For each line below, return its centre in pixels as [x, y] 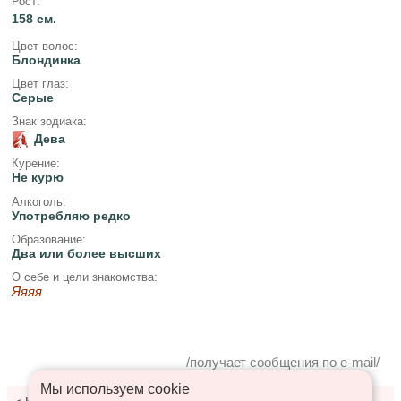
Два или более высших [86, 253]
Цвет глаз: [40, 83]
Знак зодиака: [49, 122]
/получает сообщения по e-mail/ [283, 362]
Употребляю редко [71, 215]
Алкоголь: [38, 201]
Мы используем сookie [115, 388]
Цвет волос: [44, 46]
